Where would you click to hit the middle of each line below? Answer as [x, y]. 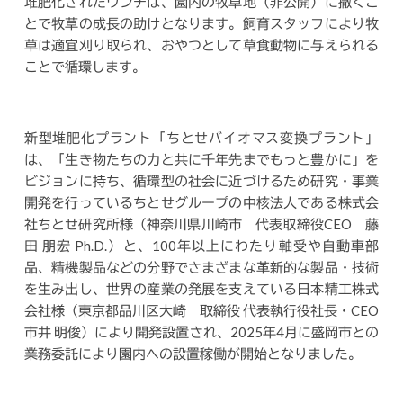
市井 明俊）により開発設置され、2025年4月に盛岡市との [201, 332]
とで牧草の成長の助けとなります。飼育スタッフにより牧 [201, 23]
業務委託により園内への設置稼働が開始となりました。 [193, 354]
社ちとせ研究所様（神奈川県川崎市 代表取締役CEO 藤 [201, 224]
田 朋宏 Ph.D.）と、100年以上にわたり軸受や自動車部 [201, 246]
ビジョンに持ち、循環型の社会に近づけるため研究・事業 [201, 181]
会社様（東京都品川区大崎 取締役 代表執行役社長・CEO [201, 310]
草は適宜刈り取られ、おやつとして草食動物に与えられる [201, 45]
